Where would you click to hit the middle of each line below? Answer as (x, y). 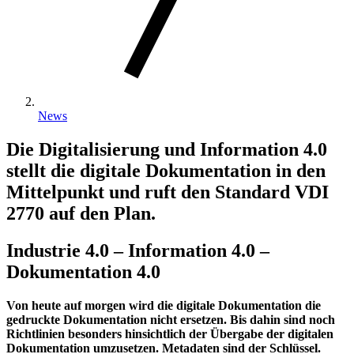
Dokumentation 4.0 (83, 272)
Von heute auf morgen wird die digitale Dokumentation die (164, 306)
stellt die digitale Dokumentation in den (166, 171)
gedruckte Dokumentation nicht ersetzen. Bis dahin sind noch (171, 320)
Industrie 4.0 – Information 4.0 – (138, 251)
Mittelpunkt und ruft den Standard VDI (168, 192)
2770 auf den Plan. (81, 214)
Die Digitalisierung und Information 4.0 (167, 150)
